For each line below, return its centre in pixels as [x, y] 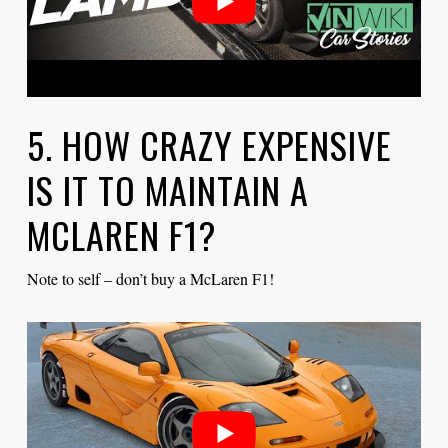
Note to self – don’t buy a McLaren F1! [150, 279]
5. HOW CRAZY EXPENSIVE [209, 145]
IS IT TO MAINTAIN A [167, 190]
